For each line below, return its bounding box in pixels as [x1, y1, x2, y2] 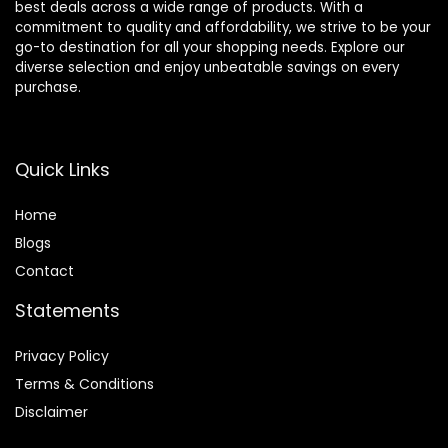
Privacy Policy [15, 346, 109, 367]
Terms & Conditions [15, 374, 154, 395]
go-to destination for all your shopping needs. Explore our [15, 38, 405, 58]
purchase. [15, 78, 81, 98]
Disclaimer [15, 402, 88, 423]
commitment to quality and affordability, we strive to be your [15, 18, 431, 38]
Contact [15, 261, 74, 282]
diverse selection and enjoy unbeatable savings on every [15, 58, 399, 78]
